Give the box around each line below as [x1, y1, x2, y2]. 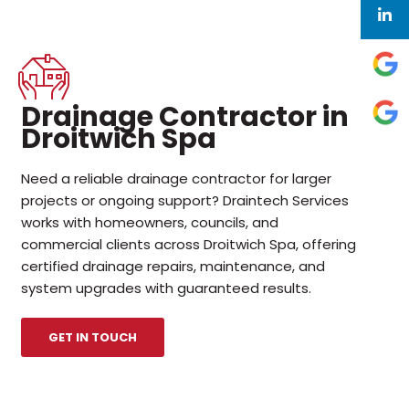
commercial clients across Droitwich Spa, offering [20, 234, 356, 254]
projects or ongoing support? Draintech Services [20, 190, 349, 210]
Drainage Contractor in [20, 97, 349, 136]
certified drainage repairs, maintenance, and [20, 256, 325, 276]
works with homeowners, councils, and [20, 212, 278, 232]
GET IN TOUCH [47, 328, 137, 346]
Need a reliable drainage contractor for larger [20, 168, 331, 188]
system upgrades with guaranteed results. [20, 278, 311, 298]
